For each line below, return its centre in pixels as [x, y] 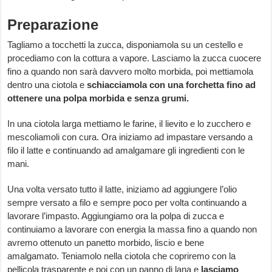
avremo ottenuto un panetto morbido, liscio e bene [106, 243]
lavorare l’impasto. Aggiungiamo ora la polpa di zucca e [116, 216]
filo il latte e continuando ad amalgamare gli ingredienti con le [126, 151]
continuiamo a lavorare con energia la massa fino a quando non [132, 229]
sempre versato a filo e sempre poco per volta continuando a [127, 203]
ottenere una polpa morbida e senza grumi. [98, 98]
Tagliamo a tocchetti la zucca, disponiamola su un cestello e [125, 45]
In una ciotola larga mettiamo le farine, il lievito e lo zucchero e [129, 124]
